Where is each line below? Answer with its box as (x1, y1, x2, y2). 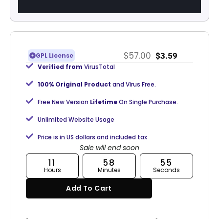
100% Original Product (37, 80, 112, 89)
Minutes (98, 166, 121, 175)
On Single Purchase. (118, 98, 178, 107)
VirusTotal (82, 63, 115, 71)
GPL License (36, 51, 73, 60)
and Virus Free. (112, 80, 156, 89)
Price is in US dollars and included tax (37, 133, 147, 142)
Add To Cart (66, 183, 112, 193)
